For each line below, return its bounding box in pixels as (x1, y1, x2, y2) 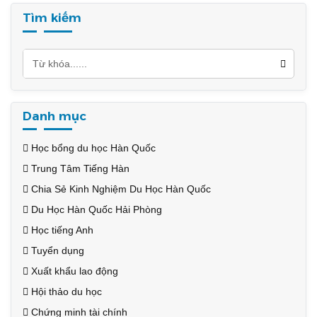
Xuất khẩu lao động (28, 265, 118, 277)
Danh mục (23, 109, 86, 123)
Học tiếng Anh (28, 224, 93, 236)
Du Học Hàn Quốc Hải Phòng (28, 204, 162, 215)
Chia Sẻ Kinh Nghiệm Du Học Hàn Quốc (28, 183, 211, 195)
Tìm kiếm (23, 11, 81, 25)
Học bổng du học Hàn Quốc (28, 142, 156, 154)
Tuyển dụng (28, 245, 84, 256)
